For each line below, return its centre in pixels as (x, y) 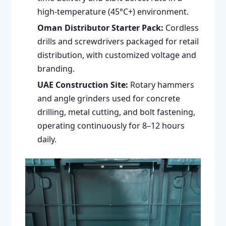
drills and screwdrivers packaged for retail (118, 42)
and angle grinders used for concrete (108, 98)
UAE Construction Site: (82, 84)
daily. (47, 139)
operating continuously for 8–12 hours (111, 125)
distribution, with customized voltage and (117, 55)
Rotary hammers (161, 84)
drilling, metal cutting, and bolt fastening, (116, 112)
